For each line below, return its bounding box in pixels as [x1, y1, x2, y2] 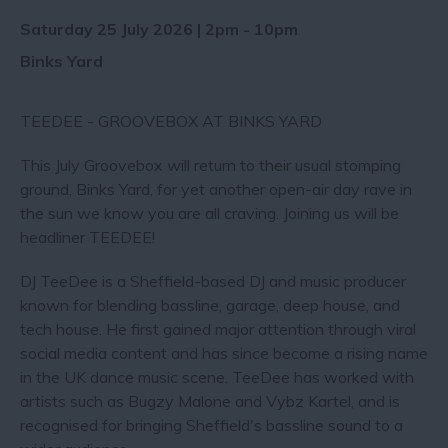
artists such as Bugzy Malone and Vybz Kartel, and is [20, 391, 400, 412]
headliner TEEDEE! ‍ [20, 227, 159, 248]
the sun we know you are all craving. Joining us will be [20, 203, 399, 224]
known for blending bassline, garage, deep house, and [20, 295, 400, 316]
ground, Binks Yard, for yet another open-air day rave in [20, 179, 412, 200]
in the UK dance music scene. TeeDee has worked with [20, 367, 414, 388]
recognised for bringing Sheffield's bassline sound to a [20, 415, 403, 436]
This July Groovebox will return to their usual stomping [20, 155, 401, 176]
